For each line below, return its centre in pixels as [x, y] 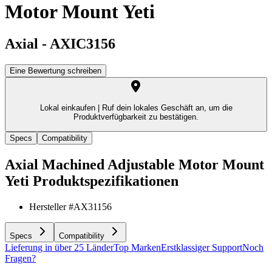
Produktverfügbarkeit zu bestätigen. [136, 117]
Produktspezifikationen [106, 181]
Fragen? [20, 258]
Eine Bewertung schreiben [56, 71]
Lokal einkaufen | [70, 108]
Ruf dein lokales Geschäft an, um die [166, 108]
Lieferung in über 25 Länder [59, 247]
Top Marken [137, 247]
